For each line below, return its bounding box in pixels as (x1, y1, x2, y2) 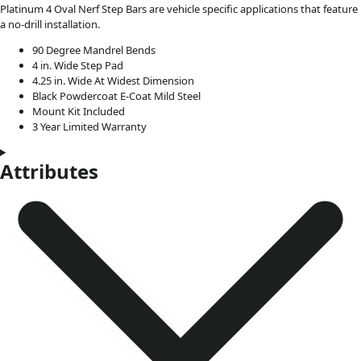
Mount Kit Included (32, 103, 125, 118)
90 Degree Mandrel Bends (32, 42, 156, 57)
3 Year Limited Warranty (32, 118, 147, 134)
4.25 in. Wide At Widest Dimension (32, 73, 194, 88)
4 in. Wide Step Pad (32, 57, 123, 73)
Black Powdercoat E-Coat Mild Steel (32, 88, 201, 103)
